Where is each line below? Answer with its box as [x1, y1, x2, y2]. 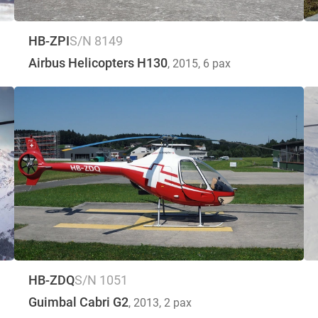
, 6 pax [198, 56, 231, 70]
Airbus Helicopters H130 [28, 55, 168, 70]
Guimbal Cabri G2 [28, 294, 128, 309]
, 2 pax [159, 295, 192, 309]
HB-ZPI [28, 33, 70, 48]
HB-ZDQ [28, 272, 75, 287]
